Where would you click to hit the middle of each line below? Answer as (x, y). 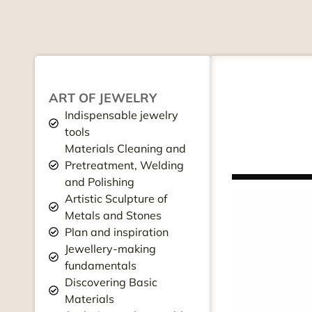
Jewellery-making (110, 249)
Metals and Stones (113, 215)
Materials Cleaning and (125, 148)
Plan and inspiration (116, 232)
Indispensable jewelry (121, 115)
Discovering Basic (111, 282)
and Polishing (99, 182)
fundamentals (100, 265)
